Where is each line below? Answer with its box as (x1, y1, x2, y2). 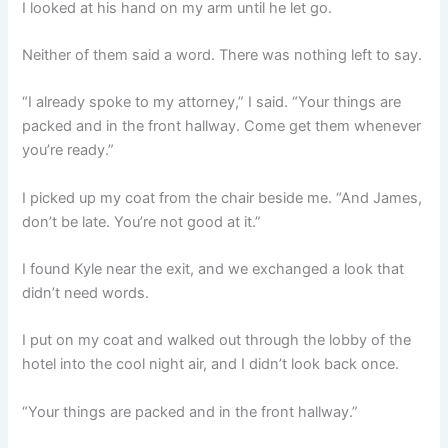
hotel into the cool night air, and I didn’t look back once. (22, 355, 400, 374)
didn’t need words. (22, 283, 150, 302)
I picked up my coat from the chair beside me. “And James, (22, 188, 423, 207)
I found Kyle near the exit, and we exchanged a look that (22, 259, 405, 278)
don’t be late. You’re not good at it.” (22, 212, 262, 231)
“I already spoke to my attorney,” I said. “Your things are (22, 93, 402, 112)
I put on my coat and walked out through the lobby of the (22, 331, 412, 350)
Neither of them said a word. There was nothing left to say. (22, 45, 423, 64)
